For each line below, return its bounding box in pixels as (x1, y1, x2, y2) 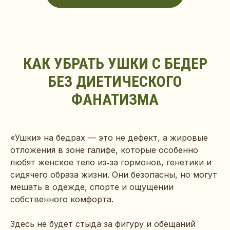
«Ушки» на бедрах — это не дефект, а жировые (10, 132, 208, 143)
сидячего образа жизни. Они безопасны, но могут (10, 169, 217, 180)
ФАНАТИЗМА (71, 90, 159, 108)
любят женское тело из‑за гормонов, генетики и (10, 157, 212, 167)
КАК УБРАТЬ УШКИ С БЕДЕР (23, 54, 207, 72)
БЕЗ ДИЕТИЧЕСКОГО (48, 72, 182, 90)
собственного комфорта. (10, 194, 113, 204)
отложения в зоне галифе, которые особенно (10, 145, 198, 155)
